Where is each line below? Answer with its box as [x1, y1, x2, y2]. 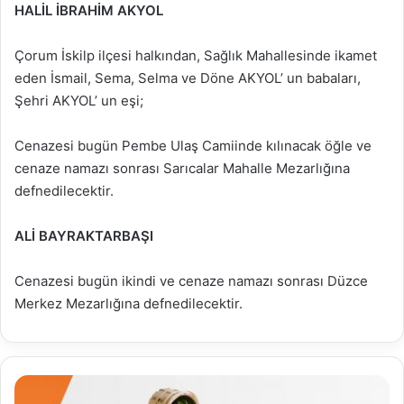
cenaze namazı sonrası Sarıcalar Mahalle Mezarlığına [14, 159, 350, 177]
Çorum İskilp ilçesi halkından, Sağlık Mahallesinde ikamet [14, 46, 377, 64]
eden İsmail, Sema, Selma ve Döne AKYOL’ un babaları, [14, 69, 361, 87]
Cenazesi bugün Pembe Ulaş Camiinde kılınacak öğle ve [14, 136, 372, 154]
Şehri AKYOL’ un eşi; [14, 91, 143, 109]
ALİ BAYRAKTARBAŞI [14, 226, 153, 244]
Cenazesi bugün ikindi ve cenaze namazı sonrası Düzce [14, 271, 368, 289]
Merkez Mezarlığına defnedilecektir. [14, 294, 243, 312]
